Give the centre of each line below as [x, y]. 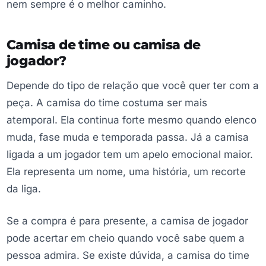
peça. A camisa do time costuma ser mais [107, 103]
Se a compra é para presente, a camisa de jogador [127, 221]
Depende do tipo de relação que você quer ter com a [133, 85]
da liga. [24, 189]
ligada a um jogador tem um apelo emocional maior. [130, 154]
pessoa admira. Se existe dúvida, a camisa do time [128, 255]
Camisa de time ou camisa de [104, 45]
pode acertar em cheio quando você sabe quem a [126, 238]
